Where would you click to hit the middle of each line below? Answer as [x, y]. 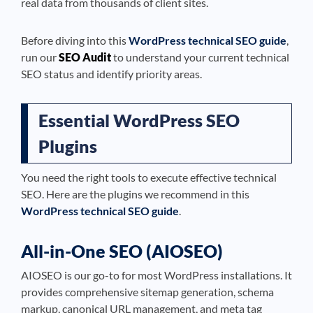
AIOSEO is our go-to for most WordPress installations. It [156, 275]
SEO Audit [85, 57]
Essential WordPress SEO [139, 120]
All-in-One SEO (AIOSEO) [122, 251]
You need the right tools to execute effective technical [149, 177]
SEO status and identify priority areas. [111, 74]
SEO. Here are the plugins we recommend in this [135, 194]
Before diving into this [75, 40]
